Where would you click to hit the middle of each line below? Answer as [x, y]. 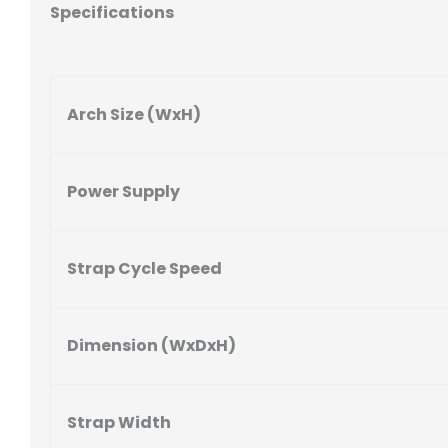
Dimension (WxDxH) [151, 345]
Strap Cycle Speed [144, 268]
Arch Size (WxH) [134, 114]
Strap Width [119, 422]
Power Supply [123, 191]
